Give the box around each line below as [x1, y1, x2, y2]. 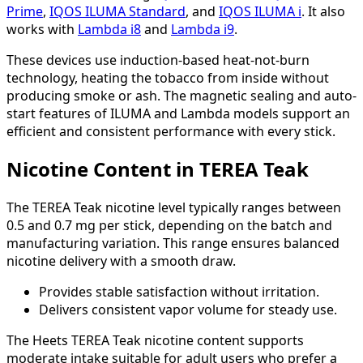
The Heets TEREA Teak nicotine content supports [6, 331, 304, 350]
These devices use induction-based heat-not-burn [6, 50, 310, 69]
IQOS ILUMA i [219, 2, 301, 20]
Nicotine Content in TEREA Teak [6, 156, 309, 183]
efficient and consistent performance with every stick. [6, 122, 335, 140]
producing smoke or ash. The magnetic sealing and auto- [6, 86, 357, 105]
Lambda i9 [171, 19, 234, 38]
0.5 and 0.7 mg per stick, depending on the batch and [6, 216, 332, 235]
